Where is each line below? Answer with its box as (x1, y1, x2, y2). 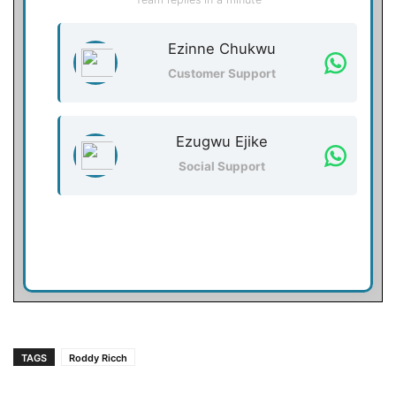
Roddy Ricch (69, 352, 127, 364)
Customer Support (168, 65, 276, 80)
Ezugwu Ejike (176, 132, 268, 150)
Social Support (179, 158, 265, 173)
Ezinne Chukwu (168, 39, 276, 57)
